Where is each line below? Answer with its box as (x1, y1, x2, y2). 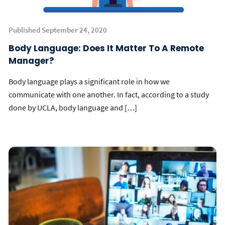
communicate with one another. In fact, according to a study (9, 89, 209, 99)
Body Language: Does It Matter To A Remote (9, 42, 204, 54)
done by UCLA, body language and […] (9, 102, 137, 113)
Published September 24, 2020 (9, 25, 107, 35)
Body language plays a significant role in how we (9, 76, 170, 86)
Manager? (9, 55, 54, 67)
